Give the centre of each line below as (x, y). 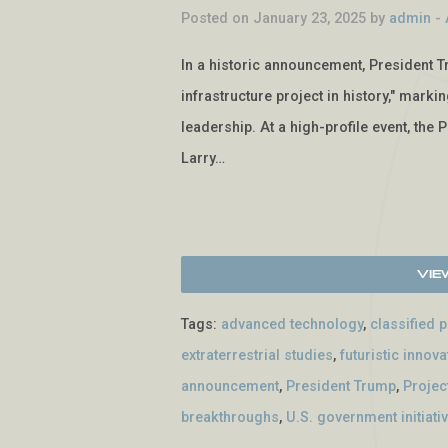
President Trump (341, 387)
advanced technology (292, 325)
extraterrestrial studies (257, 356)
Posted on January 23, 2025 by (285, 18)
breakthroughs (230, 418)
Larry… (203, 158)
